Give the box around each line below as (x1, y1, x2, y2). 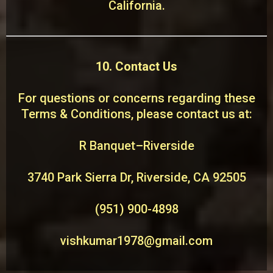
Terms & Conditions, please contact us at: (21, 107, 252, 121)
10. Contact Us (96, 59, 177, 74)
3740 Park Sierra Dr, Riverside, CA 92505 (27, 170, 246, 185)
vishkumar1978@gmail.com (60, 233, 213, 248)
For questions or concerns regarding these (18, 91, 255, 105)
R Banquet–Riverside (79, 138, 194, 153)
